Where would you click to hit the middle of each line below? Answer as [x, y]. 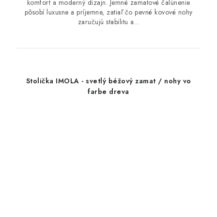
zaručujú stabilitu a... [108, 22]
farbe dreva [108, 92]
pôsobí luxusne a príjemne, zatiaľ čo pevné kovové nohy [108, 12]
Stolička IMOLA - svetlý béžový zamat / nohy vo [108, 81]
